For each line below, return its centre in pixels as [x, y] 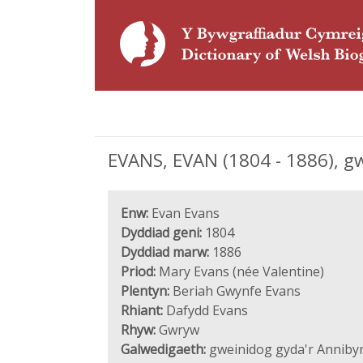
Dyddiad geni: [161, 233]
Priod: [138, 271]
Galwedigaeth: [163, 349]
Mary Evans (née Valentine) [240, 271]
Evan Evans [184, 213]
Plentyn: [145, 291]
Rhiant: [142, 310]
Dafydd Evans [205, 310]
